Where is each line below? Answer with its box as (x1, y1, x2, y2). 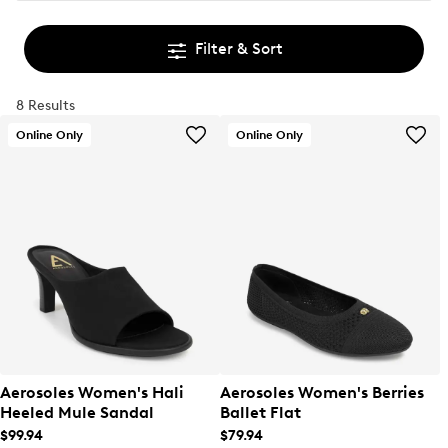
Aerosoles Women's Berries (220, 383, 424, 402)
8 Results (16, 97, 75, 114)
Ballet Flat (220, 403, 301, 422)
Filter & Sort (195, 39, 283, 58)
